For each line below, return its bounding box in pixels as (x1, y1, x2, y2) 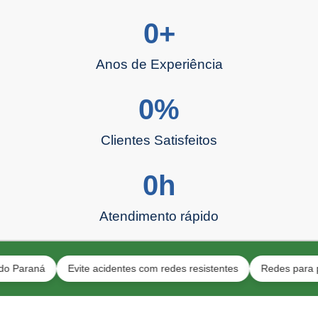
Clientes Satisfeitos (101, 133, 217, 148)
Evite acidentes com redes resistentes (31, 263, 202, 275)
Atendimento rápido (99, 209, 219, 224)
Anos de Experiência (95, 57, 223, 72)
